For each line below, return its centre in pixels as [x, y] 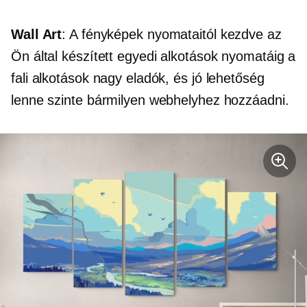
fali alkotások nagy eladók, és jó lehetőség [138, 78]
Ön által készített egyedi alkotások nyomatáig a [153, 57]
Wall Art [37, 35]
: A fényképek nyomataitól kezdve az [172, 35]
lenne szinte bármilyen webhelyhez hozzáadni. [150, 100]
